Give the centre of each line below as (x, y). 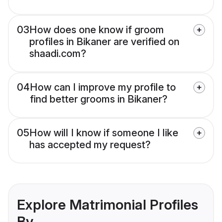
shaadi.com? (58, 54)
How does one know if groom (97, 30)
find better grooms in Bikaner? (99, 99)
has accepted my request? (90, 145)
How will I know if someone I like (104, 133)
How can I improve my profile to (103, 87)
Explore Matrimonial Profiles (108, 205)
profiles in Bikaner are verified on (104, 42)
